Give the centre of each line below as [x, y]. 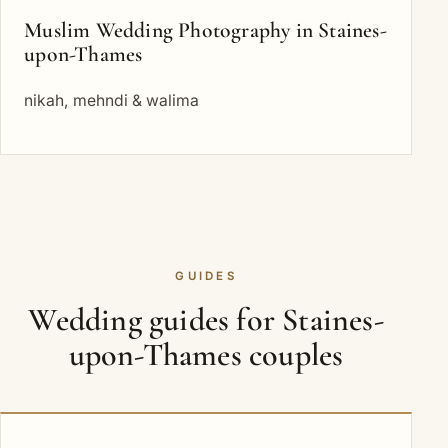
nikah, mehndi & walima [112, 101]
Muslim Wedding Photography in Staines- [205, 30]
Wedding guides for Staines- [206, 320]
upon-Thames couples [206, 355]
